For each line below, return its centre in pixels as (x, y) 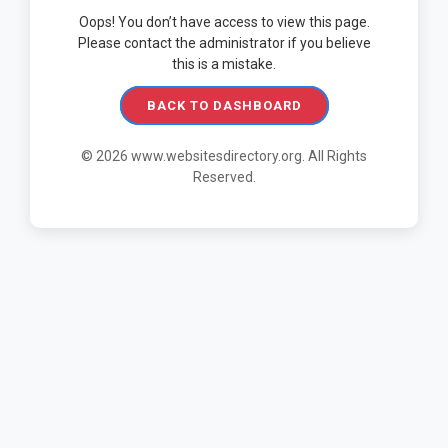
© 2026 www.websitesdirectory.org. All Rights (224, 155)
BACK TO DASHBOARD (224, 105)
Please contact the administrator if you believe (224, 42)
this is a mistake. (224, 63)
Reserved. (224, 176)
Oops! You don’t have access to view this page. (224, 21)
